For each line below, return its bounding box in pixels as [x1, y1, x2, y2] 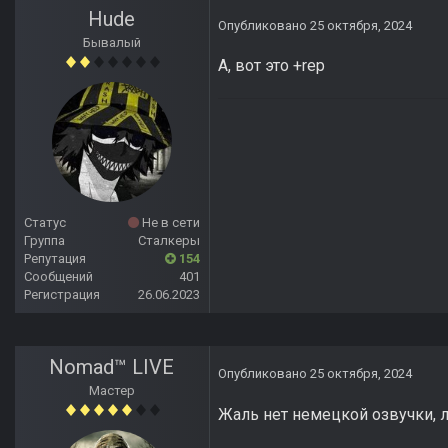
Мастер [89, 383, 135, 399]
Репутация [24, 251, 86, 267]
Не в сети [139, 215, 200, 231]
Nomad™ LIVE [49, 355, 175, 380]
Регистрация [24, 287, 100, 303]
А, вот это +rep [218, 56, 325, 76]
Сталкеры [138, 233, 200, 249]
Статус [24, 215, 66, 231]
